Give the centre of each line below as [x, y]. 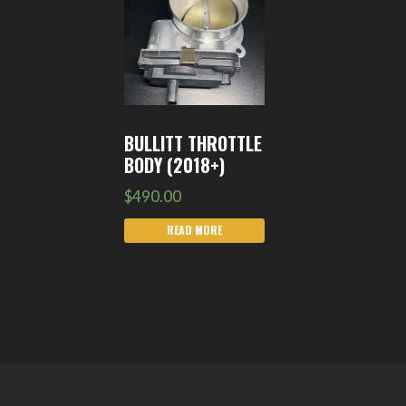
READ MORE [195, 230]
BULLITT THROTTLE [193, 143]
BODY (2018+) [175, 164]
